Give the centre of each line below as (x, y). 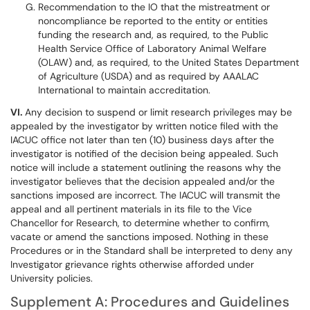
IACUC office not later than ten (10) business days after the (142, 140)
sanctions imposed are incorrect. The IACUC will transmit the (145, 195)
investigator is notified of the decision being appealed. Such (144, 154)
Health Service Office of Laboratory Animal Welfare (152, 48)
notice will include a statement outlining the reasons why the (146, 167)
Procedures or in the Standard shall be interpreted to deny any (152, 250)
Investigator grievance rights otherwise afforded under (132, 264)
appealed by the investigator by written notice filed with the (144, 126)
